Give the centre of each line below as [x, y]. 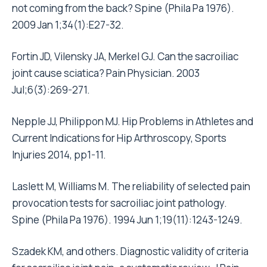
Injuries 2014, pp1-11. [59, 154]
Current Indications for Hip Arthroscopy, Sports [119, 138]
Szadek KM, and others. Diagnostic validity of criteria [130, 251]
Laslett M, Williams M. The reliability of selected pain [131, 186]
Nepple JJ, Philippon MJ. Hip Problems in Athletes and [133, 121]
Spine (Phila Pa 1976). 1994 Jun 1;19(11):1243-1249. [127, 219]
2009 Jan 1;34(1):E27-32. [68, 24]
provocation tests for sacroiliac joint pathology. [119, 203]
